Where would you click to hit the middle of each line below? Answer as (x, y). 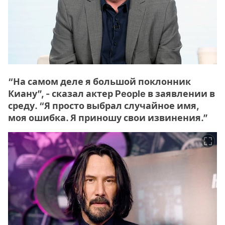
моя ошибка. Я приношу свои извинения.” (108, 118)
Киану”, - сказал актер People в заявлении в (111, 93)
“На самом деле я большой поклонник (99, 81)
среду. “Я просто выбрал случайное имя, (103, 105)
